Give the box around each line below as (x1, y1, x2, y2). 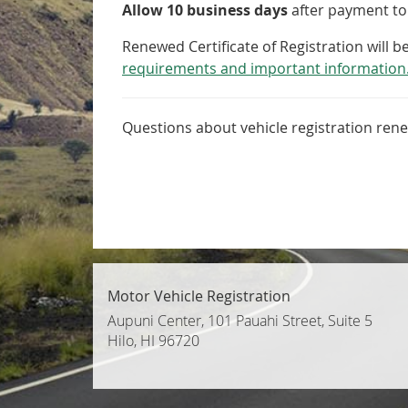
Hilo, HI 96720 (107, 331, 199, 351)
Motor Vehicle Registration (107, 286, 291, 306)
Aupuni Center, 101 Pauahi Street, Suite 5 (107, 311, 372, 331)
